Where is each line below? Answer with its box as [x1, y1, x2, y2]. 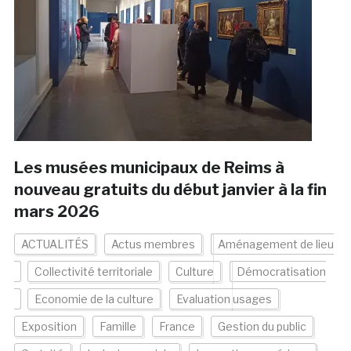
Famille [99, 320, 136, 334]
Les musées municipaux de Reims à [13, 158, 284, 178]
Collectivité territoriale [34, 265, 153, 279]
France [158, 320, 195, 334]
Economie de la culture [34, 292, 154, 306]
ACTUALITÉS [20, 237, 89, 251]
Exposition [20, 320, 77, 334]
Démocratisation [236, 265, 326, 279]
